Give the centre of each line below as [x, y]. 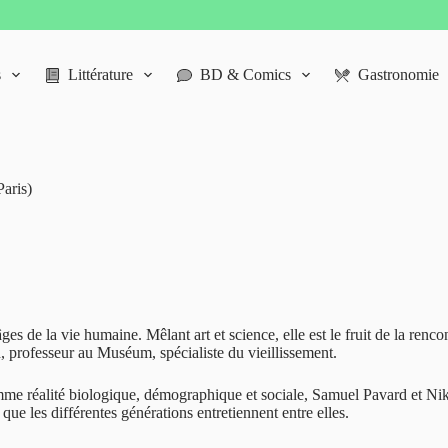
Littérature [100, 74]
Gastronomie [399, 74]
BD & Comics [245, 74]
